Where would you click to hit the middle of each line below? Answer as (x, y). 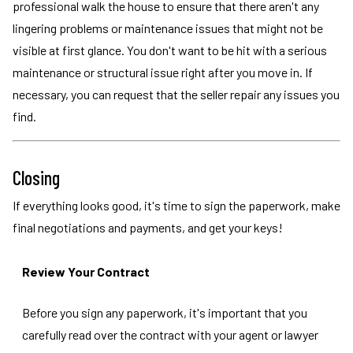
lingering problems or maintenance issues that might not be (168, 28)
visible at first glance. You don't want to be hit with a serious (170, 50)
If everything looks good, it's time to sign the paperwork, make (176, 205)
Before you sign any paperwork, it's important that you (165, 312)
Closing (36, 178)
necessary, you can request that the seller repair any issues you (176, 94)
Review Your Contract (86, 271)
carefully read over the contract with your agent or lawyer (170, 334)
